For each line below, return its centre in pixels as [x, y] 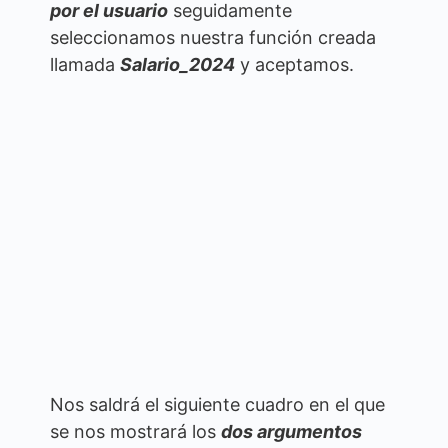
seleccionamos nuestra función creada [213, 37]
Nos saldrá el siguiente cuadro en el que [217, 405]
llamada [85, 64]
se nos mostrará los [135, 432]
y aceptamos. [294, 64]
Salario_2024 [177, 64]
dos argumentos [291, 432]
